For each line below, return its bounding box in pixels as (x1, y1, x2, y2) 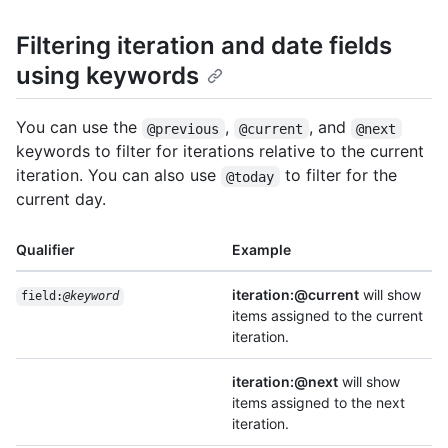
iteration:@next (232, 373, 338, 391)
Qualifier (16, 241, 75, 259)
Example (232, 241, 291, 259)
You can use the (16, 117, 142, 138)
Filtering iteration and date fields (16, 31, 392, 61)
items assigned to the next (232, 394, 405, 412)
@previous (147, 120, 220, 137)
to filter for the (279, 165, 402, 186)
